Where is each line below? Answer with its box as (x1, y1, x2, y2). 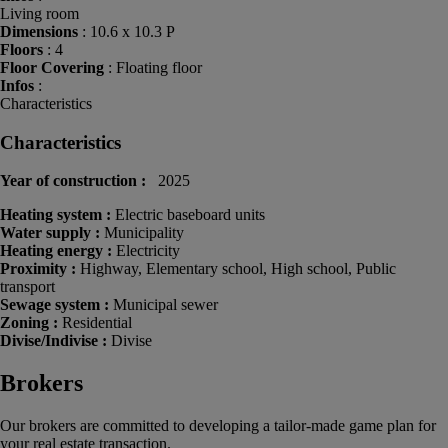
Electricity (116, 242, 180, 260)
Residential (62, 314, 132, 332)
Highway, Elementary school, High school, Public (80, 260, 396, 278)
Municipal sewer (113, 296, 218, 314)
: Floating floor (104, 58, 202, 76)
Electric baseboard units (115, 206, 265, 224)
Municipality (104, 224, 184, 242)
